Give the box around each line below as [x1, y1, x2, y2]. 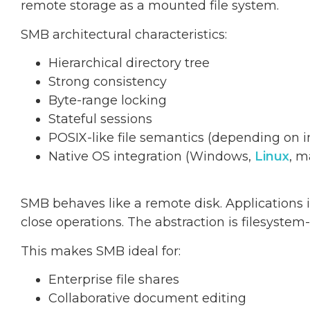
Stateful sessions [48, 111, 152, 127]
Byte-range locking [48, 92, 167, 108]
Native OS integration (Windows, [48, 148, 255, 164]
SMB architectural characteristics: [21, 26, 227, 42]
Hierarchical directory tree [48, 55, 210, 71]
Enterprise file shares [48, 272, 179, 288]
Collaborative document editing [48, 291, 246, 307]
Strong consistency [48, 73, 167, 89]
